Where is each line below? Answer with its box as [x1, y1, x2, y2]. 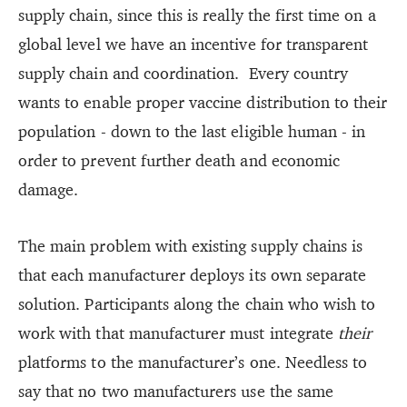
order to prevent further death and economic [18, 149, 341, 171]
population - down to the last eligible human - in [18, 120, 366, 142]
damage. [18, 178, 79, 200]
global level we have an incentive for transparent [18, 33, 369, 55]
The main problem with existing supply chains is [18, 234, 363, 256]
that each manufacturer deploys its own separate [18, 263, 367, 285]
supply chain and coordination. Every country [18, 62, 349, 84]
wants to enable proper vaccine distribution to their [18, 91, 388, 113]
